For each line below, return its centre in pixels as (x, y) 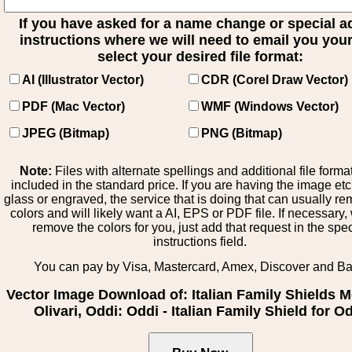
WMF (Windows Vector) (270, 106)
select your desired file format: (200, 57)
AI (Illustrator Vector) (83, 80)
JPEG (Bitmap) (66, 133)
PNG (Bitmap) (242, 133)
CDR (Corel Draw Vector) (275, 80)
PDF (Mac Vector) (73, 106)
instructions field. (200, 242)
